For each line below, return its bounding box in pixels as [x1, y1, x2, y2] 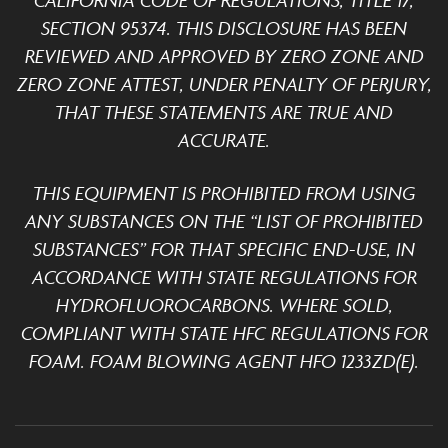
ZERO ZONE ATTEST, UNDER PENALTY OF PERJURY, [16, 72, 432, 96]
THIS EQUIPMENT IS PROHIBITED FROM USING [32, 181, 416, 205]
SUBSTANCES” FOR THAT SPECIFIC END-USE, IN [33, 237, 415, 261]
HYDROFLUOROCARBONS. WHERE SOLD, [55, 293, 393, 317]
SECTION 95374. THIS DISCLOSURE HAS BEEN [41, 16, 407, 40]
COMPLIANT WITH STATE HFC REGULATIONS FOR [20, 321, 428, 345]
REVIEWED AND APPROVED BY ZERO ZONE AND [24, 44, 424, 68]
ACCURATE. [178, 128, 270, 152]
